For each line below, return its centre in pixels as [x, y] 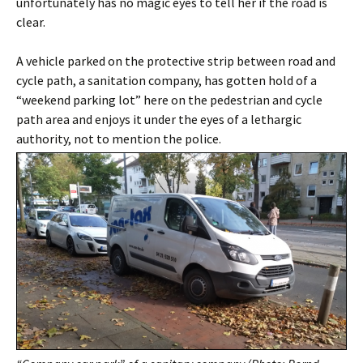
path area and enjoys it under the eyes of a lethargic [159, 120]
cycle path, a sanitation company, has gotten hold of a [167, 81]
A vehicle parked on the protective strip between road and [176, 61]
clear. [31, 22]
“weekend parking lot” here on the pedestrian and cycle [169, 100]
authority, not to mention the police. [119, 139]
